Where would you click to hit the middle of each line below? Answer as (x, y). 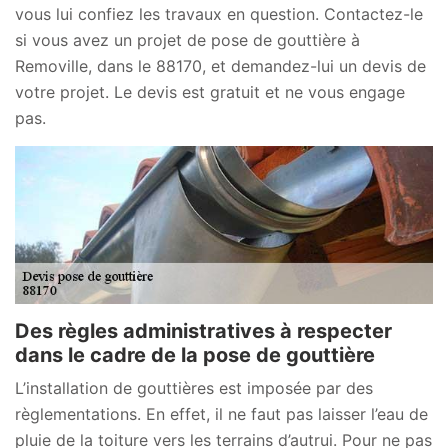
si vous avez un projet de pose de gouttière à (187, 39)
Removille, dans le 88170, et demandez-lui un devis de (220, 65)
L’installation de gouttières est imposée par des (194, 388)
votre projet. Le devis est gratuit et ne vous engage (210, 91)
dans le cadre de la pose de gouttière (195, 355)
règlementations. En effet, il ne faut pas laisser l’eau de (221, 414)
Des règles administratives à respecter (203, 331)
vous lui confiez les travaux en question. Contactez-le (219, 13)
